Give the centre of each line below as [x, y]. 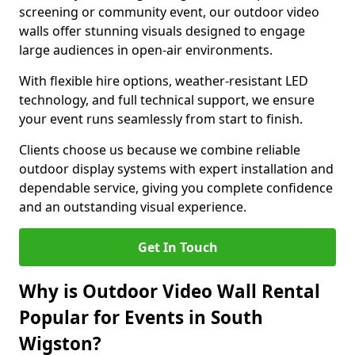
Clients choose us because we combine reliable [160, 150]
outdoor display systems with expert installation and [176, 169]
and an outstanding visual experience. [133, 207]
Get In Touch [177, 247]
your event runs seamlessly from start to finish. [161, 119]
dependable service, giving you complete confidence [176, 188]
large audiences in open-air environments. [146, 50]
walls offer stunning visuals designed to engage [162, 31]
